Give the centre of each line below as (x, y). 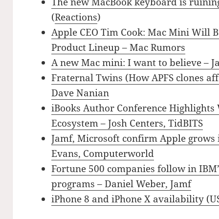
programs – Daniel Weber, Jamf (121, 184)
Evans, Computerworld (103, 154)
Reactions (76, 17)
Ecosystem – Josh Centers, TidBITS (127, 123)
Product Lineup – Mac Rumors (119, 48)
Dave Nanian (80, 93)
